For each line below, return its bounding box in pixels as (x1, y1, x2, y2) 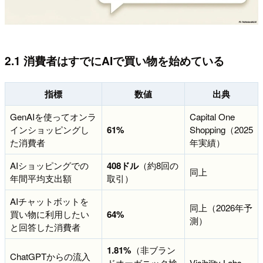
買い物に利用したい (10, 208, 89, 221)
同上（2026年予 (190, 201, 252, 214)
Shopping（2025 (190, 123, 253, 136)
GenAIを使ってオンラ (10, 110, 96, 123)
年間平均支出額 (10, 172, 72, 185)
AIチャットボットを (10, 195, 89, 208)
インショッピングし (10, 123, 89, 136)
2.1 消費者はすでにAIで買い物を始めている (5, 52, 224, 69)
